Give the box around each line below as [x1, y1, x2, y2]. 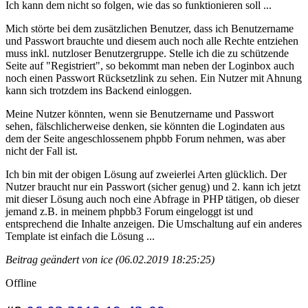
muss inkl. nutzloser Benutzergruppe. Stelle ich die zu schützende [5, 47, 289, 59]
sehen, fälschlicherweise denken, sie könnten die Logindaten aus [5, 120, 285, 132]
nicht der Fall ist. [5, 144, 78, 157]
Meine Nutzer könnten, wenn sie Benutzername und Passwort [5, 107, 274, 120]
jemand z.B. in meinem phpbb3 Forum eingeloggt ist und [5, 205, 253, 217]
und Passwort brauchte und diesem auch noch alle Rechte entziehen [5, 34, 298, 47]
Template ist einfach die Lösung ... [5, 230, 155, 242]
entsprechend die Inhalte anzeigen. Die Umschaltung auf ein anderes [5, 217, 302, 230]
